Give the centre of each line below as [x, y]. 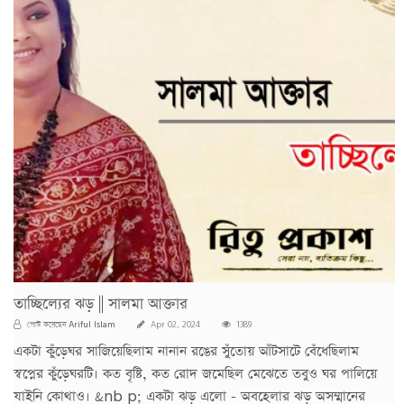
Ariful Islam [92, 323]
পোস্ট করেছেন [46, 324]
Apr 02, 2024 [174, 324]
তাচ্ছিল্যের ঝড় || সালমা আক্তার [101, 304]
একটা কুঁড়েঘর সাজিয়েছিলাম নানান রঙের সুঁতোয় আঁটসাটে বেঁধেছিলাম [186, 351]
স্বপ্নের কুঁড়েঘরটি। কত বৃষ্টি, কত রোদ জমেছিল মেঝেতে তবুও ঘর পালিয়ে [195, 373]
